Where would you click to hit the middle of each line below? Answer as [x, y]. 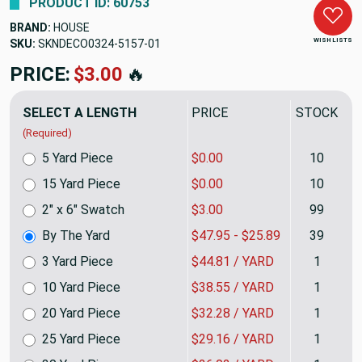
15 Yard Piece [81, 184]
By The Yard [76, 236]
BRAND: [30, 27]
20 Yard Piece [81, 313]
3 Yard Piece [78, 261]
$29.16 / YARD [233, 339]
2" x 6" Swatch [83, 210]
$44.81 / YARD [233, 261]
